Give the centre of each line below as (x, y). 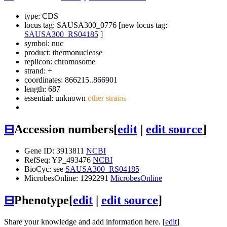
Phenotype (42, 200)
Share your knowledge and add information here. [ (85, 221)
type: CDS (41, 16)
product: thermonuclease (63, 53)
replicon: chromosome (60, 62)
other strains (106, 98)
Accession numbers (64, 129)
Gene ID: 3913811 (55, 150)
